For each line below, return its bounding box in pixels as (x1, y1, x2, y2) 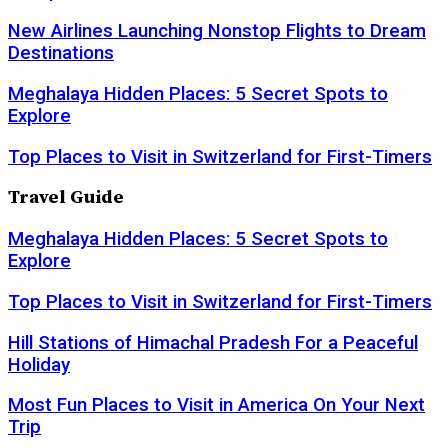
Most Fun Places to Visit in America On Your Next (8, 394, 425, 417)
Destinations (8, 42, 114, 65)
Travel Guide (8, 186, 124, 210)
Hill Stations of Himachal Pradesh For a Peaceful (8, 331, 418, 354)
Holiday (8, 353, 70, 376)
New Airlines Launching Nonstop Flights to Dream (8, 20, 426, 43)
